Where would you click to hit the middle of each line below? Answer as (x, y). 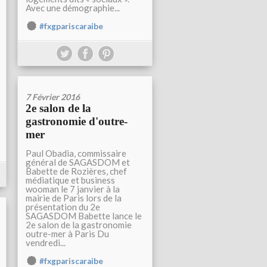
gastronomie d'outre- (77, 121)
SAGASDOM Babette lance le (84, 216)
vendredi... (46, 243)
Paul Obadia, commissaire (76, 153)
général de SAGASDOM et (78, 162)
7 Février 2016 (53, 97)
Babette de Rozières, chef (76, 171)
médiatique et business (70, 180)
